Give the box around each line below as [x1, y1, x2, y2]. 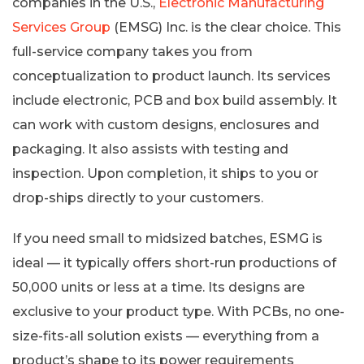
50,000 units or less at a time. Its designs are [12, 279, 305, 295]
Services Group [12, 19, 110, 35]
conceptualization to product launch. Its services [12, 67, 331, 84]
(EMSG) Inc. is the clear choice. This [110, 19, 341, 35]
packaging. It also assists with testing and [12, 141, 288, 157]
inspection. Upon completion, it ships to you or [12, 165, 318, 181]
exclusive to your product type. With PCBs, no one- [12, 303, 344, 319]
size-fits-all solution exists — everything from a [12, 327, 319, 344]
